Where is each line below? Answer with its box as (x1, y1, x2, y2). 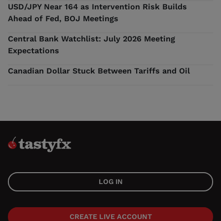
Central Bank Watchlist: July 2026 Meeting (8, 34, 175, 44)
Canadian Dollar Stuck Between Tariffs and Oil (8, 66, 190, 76)
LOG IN (98, 178, 123, 186)
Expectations (8, 46, 59, 56)
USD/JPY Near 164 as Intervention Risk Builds (8, 2, 187, 12)
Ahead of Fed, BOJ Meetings (8, 14, 118, 24)
